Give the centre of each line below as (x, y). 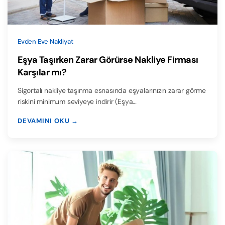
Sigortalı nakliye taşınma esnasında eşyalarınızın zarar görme (112, 91)
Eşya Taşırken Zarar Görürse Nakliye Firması (108, 60)
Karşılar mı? (42, 73)
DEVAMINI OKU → (48, 121)
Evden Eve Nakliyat (45, 42)
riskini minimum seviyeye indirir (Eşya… (77, 102)
